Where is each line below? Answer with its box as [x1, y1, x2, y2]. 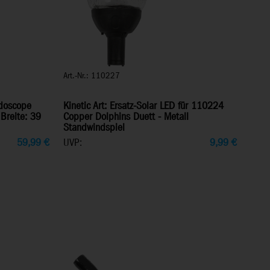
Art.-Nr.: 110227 [63, 70, 120, 82]
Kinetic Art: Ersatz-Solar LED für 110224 [63, 99, 224, 113]
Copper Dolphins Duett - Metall [63, 110, 189, 124]
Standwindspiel [63, 121, 125, 135]
